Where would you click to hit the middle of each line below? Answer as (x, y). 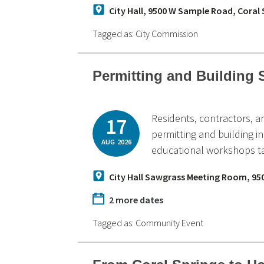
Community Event (170, 223)
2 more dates (136, 200)
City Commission (167, 34)
